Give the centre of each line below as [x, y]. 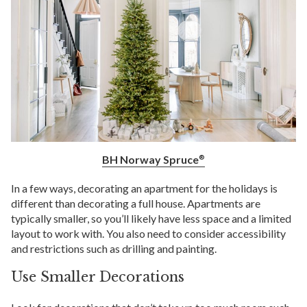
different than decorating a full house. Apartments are [136, 204]
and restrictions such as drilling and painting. [114, 249]
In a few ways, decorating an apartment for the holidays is [144, 188]
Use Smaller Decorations [98, 277]
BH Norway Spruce [150, 160]
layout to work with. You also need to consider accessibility [148, 234]
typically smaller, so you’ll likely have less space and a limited [151, 219]
